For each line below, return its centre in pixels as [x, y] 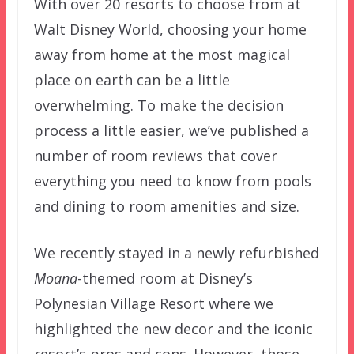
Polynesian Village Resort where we [153, 303]
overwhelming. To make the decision [158, 105]
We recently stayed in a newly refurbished [176, 252]
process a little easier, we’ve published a [171, 130]
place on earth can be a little [132, 79]
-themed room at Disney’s [165, 278]
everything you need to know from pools [172, 181]
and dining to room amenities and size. [166, 206]
